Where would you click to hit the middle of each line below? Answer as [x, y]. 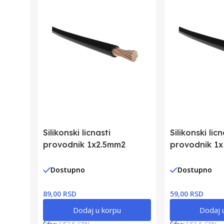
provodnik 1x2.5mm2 [84, 144]
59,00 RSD [186, 193]
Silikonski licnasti [77, 132]
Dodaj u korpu [97, 210]
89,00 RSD [60, 193]
